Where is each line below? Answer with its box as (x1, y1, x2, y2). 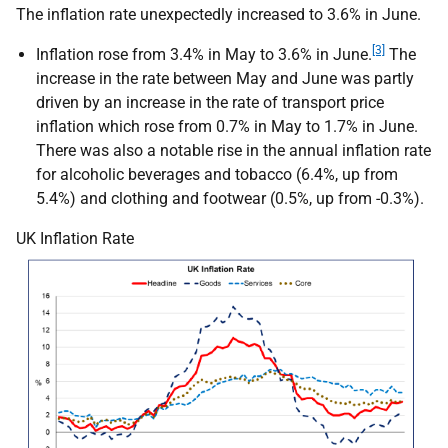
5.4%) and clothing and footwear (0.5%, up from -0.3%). (36, 189, 424, 208)
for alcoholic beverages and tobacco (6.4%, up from (36, 165, 398, 184)
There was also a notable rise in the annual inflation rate (36, 141, 431, 160)
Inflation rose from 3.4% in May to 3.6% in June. (36, 45, 372, 64)
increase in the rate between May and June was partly (36, 69, 414, 88)
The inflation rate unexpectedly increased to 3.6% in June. (16, 5, 421, 24)
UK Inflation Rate (16, 229, 134, 248)
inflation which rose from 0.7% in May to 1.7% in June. (36, 117, 418, 136)
